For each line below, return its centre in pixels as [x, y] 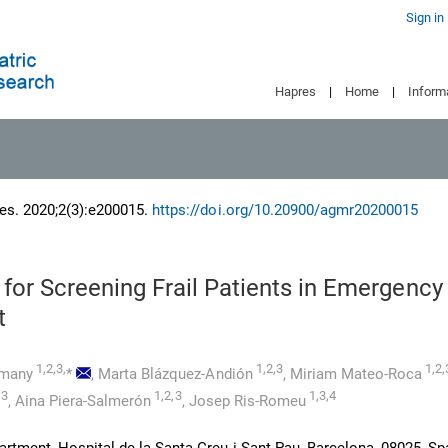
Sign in [424, 17]
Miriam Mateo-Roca [355, 374]
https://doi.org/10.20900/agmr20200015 [285, 210]
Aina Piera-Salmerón [83, 401]
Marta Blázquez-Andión [175, 374]
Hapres [296, 91]
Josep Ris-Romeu [247, 401]
